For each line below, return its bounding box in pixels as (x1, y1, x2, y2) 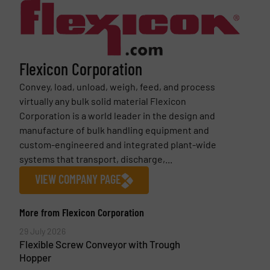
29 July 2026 (19, 226, 66, 237)
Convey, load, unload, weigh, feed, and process (19, 80, 215, 92)
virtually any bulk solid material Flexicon (19, 95, 186, 107)
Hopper (19, 251, 51, 264)
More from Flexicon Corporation (19, 206, 144, 219)
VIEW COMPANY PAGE (34, 171, 121, 186)
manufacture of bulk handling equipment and (19, 124, 209, 136)
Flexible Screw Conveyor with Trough (19, 238, 180, 251)
